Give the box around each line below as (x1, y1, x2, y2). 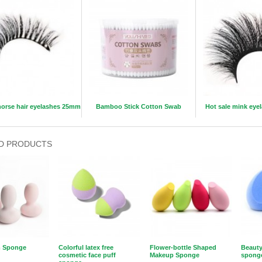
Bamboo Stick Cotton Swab (96, 103, 181, 110)
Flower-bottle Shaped (150, 244, 216, 251)
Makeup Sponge (150, 251, 199, 258)
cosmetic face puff (58, 251, 116, 258)
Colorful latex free (58, 244, 113, 251)
